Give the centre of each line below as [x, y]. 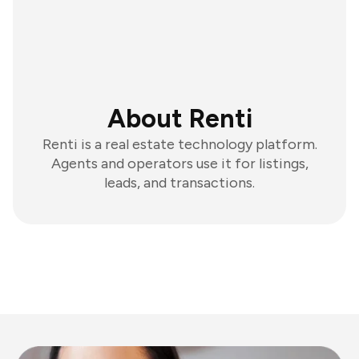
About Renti [179, 119]
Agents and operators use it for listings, [179, 163]
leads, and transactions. [179, 183]
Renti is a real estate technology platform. [179, 144]
